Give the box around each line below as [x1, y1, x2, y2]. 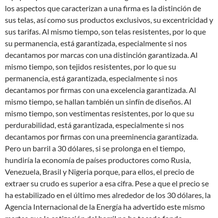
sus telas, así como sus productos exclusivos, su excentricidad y [5, 15, 213, 24]
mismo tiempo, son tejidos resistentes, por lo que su [5, 62, 176, 71]
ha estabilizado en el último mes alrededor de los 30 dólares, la [5, 190, 211, 200]
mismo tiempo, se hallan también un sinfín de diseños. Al [5, 97, 191, 106]
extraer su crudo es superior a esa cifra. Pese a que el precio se [5, 179, 209, 188]
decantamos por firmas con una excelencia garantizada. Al [5, 85, 196, 94]
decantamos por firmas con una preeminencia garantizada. [5, 132, 198, 141]
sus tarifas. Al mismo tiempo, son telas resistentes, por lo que [5, 27, 206, 36]
